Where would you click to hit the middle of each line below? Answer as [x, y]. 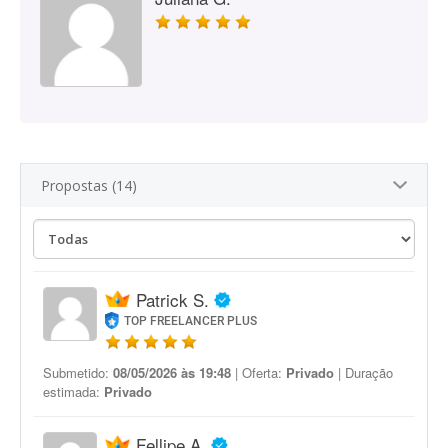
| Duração [363, 372]
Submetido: [78, 372]
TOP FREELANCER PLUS [191, 321]
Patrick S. [172, 299]
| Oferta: [258, 372]
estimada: [73, 391]
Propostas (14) [89, 185]
